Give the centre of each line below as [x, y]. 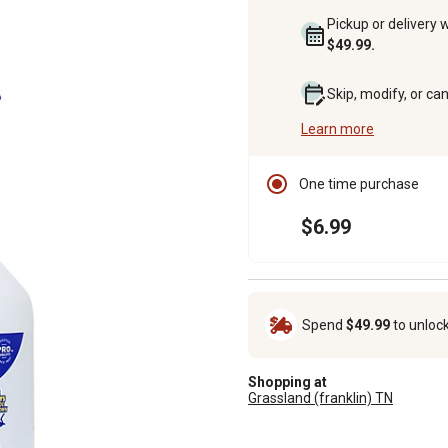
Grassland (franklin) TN [320, 397]
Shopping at [287, 381]
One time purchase [359, 183]
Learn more [337, 128]
